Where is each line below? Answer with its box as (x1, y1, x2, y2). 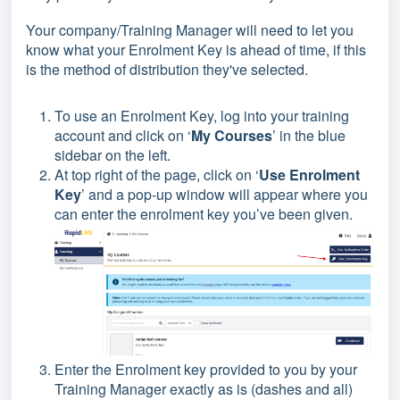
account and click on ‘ (54, 125, 191, 146)
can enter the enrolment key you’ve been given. (54, 204, 353, 224)
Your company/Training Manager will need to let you (26, 20, 354, 40)
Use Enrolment (259, 164, 360, 185)
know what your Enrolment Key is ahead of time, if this (26, 39, 366, 60)
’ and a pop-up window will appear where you (81, 184, 368, 204)
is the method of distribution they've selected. (26, 59, 308, 79)
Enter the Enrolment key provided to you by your (54, 358, 357, 379)
